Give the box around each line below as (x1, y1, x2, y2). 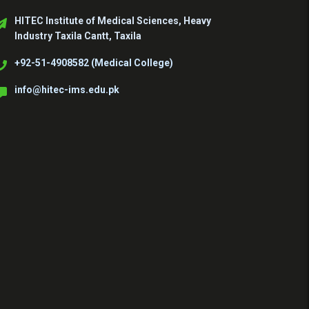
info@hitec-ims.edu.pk (14, 84, 119, 95)
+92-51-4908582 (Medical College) (14, 57, 173, 68)
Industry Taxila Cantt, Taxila (14, 30, 141, 41)
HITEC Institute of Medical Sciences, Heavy (14, 15, 211, 26)
